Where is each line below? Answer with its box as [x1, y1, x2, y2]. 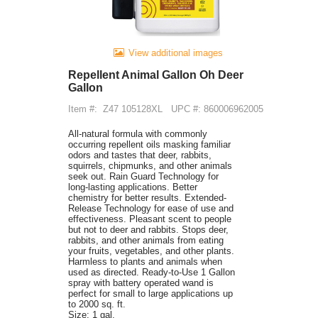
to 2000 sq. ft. [68, 299, 126, 310]
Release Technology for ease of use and [68, 203, 234, 214]
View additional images [128, 48, 223, 59]
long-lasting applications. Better [68, 182, 197, 193]
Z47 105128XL [103, 104, 163, 115]
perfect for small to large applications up [68, 288, 233, 300]
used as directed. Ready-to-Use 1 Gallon [68, 267, 235, 278]
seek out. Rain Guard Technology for [68, 171, 219, 182]
